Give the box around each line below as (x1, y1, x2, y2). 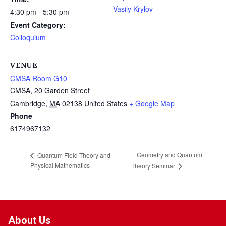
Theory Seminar (131, 161, 177, 171)
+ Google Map (129, 98, 175, 109)
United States (84, 98, 127, 109)
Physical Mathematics (30, 161, 90, 170)
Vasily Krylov (113, 4, 153, 14)
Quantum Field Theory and (36, 150, 110, 159)
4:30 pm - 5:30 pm (10, 7, 69, 17)
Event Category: (10, 20, 66, 30)
